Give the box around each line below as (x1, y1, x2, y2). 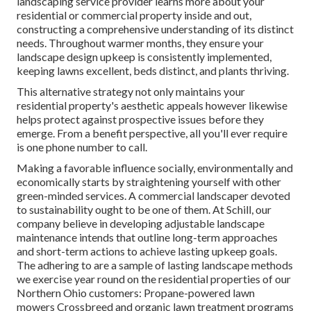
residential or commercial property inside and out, (17, 8, 251, 22)
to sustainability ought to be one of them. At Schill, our (17, 203, 271, 217)
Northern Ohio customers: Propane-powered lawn (17, 286, 255, 300)
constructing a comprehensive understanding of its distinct (17, 22, 294, 36)
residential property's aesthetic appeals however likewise (17, 99, 287, 112)
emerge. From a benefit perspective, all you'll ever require (17, 126, 287, 140)
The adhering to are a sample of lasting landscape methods (17, 258, 293, 272)
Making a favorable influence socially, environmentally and (17, 161, 293, 175)
